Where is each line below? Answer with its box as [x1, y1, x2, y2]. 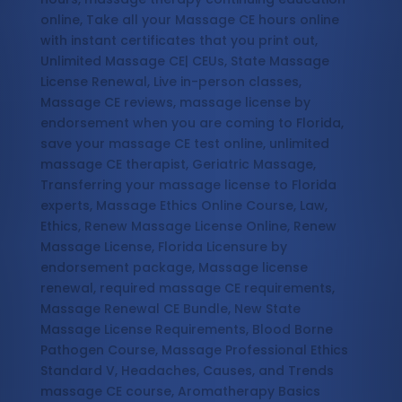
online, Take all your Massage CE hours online [39, 11, 339, 30]
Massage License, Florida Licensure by [39, 238, 287, 257]
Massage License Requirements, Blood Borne [39, 320, 333, 339]
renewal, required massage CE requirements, [39, 279, 335, 298]
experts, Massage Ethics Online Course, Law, [39, 197, 328, 215]
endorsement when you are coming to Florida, [39, 114, 344, 133]
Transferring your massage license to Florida [39, 176, 336, 195]
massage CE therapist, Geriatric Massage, [39, 155, 316, 174]
